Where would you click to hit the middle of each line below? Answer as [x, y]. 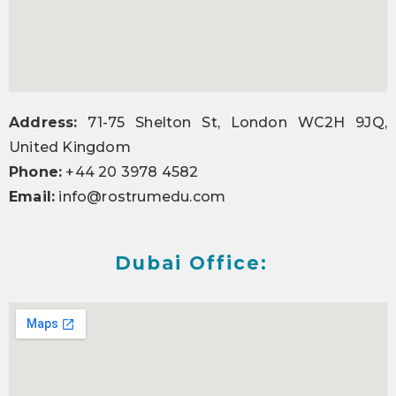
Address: [43, 122]
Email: [32, 197]
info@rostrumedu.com [141, 197]
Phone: [36, 172]
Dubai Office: [191, 263]
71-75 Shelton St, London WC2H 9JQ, [232, 122]
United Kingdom [70, 147]
